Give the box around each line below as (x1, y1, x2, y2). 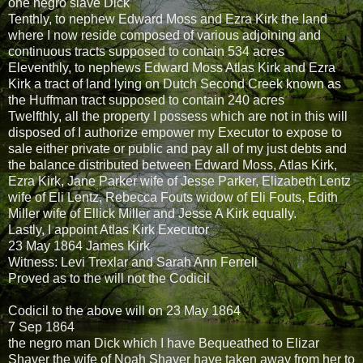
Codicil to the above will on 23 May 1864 (8, 303, 241, 318)
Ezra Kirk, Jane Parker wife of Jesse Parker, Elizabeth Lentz (8, 173, 351, 188)
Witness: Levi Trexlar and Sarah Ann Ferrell (8, 254, 258, 269)
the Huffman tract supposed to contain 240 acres (8, 92, 284, 107)
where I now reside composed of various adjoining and (8, 28, 321, 42)
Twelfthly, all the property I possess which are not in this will (8, 109, 348, 123)
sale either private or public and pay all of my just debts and (8, 141, 347, 156)
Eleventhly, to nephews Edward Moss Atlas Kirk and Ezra (8, 60, 335, 75)
